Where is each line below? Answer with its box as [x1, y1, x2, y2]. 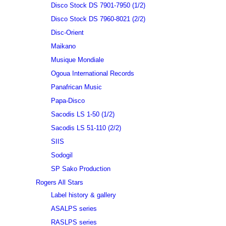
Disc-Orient [50, 29, 84, 36]
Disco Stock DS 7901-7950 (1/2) [50, 2, 145, 9]
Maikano [50, 42, 76, 50]
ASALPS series [50, 205, 97, 212]
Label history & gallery [50, 191, 116, 199]
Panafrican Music [50, 83, 102, 91]
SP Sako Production [50, 165, 110, 173]
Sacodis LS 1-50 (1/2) [50, 110, 115, 118]
